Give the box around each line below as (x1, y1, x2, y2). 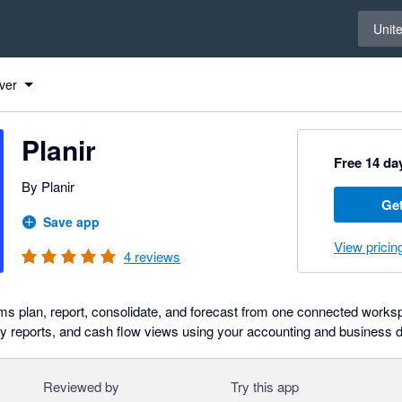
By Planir (22, 177, 74, 196)
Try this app (230, 377, 299, 396)
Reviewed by (42, 377, 119, 396)
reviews (131, 247, 180, 266)
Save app (43, 213, 100, 231)
